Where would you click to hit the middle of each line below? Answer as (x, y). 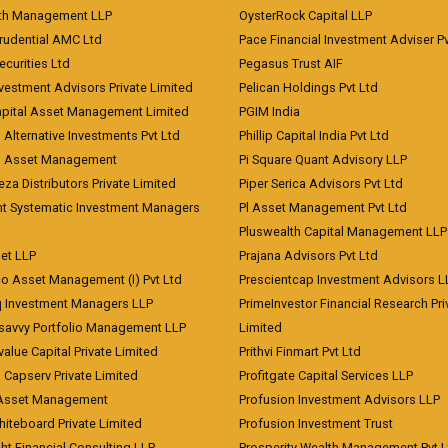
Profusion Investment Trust (316, 423)
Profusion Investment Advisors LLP (339, 399)
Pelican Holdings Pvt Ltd (308, 87)
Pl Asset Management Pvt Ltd (323, 207)
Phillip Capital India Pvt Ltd (314, 135)
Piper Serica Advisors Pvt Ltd (321, 183)
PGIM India (269, 111)
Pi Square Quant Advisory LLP (323, 159)
